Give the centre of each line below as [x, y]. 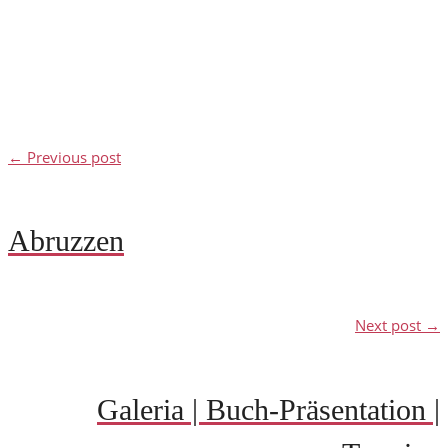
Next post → [397, 325]
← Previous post [64, 157]
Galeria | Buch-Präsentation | [268, 409]
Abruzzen [66, 241]
